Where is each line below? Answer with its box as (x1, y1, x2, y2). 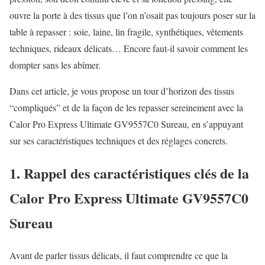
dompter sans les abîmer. (9, 58, 101, 71)
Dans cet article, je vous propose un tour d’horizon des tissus (9, 84, 234, 97)
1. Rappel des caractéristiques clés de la (9, 162, 249, 183)
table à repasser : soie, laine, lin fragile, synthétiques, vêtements (9, 25, 243, 38)
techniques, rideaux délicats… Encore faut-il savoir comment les (9, 41, 248, 54)
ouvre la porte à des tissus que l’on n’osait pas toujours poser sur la (9, 8, 256, 21)
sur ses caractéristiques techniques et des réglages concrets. (9, 134, 228, 147)
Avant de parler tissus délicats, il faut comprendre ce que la (9, 248, 228, 261)
